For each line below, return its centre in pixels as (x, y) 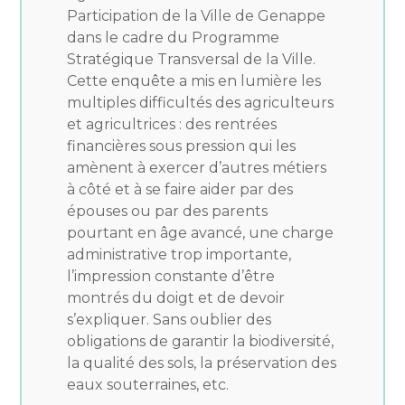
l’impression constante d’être (171, 276)
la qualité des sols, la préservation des (202, 363)
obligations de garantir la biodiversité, (201, 341)
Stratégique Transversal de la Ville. (192, 59)
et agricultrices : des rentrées (172, 124)
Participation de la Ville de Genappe (197, 16)
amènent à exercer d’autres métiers (197, 168)
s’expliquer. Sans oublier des (170, 320)
